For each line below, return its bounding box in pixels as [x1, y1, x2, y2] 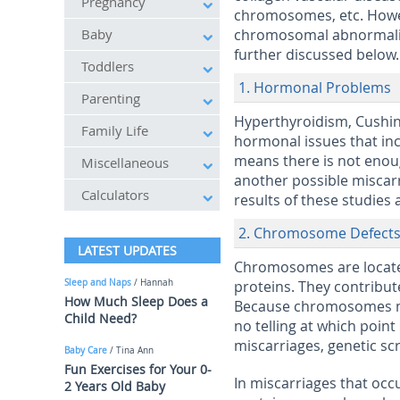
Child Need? [64, 310, 137, 327]
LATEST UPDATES [78, 242, 177, 259]
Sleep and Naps [64, 277, 131, 288]
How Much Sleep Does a [64, 293, 208, 310]
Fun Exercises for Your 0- [64, 361, 212, 378]
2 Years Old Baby [64, 378, 165, 395]
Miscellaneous [81, 154, 169, 171]
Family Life [81, 121, 148, 139]
